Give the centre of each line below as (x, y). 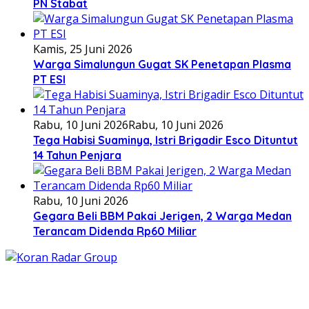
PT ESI (49, 79)
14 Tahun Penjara (77, 155)
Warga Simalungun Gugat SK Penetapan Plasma (162, 64)
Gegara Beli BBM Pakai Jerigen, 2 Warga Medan (162, 216)
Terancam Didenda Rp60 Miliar (115, 231)
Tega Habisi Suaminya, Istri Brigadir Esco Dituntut (166, 140)
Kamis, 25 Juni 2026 (83, 49)
